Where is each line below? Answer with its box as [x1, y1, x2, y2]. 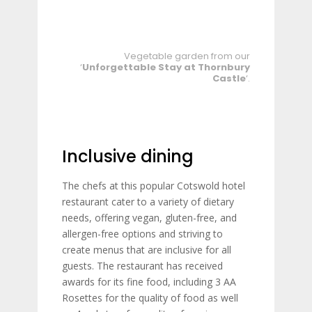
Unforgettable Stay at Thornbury [82, 61, 250, 74]
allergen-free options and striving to [62, 227, 223, 240]
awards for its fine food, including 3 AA [62, 275, 236, 288]
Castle [212, 72, 246, 85]
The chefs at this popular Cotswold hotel [62, 179, 245, 192]
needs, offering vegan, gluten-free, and [62, 211, 237, 224]
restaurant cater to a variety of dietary [62, 195, 234, 208]
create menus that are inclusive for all [62, 243, 231, 256]
